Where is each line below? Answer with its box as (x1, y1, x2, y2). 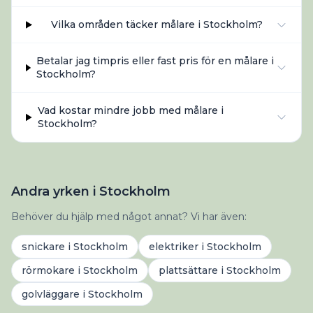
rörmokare (22, 264, 75, 277)
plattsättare (159, 264, 218, 277)
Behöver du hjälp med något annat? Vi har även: (11, 210, 247, 223)
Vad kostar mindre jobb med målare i (37, 104, 224, 117)
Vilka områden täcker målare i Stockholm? (50, 18, 263, 31)
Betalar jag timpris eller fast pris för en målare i (36, 54, 274, 67)
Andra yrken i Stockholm (11, 184, 170, 199)
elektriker (149, 240, 198, 253)
